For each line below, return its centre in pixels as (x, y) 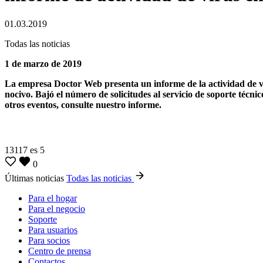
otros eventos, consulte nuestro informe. (83, 104)
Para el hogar (53, 198)
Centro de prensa (60, 251)
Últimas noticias (36, 178)
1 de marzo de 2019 (43, 63)
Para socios (49, 240)
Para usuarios (53, 230)
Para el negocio (57, 208)
